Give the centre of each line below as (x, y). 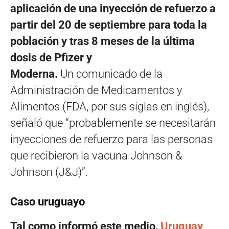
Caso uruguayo (48, 201)
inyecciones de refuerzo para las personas (111, 139)
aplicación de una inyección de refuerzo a (113, 8)
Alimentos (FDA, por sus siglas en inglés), (110, 106)
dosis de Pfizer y (51, 57)
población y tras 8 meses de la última (102, 41)
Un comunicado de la (110, 74)
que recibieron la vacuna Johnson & (96, 155)
